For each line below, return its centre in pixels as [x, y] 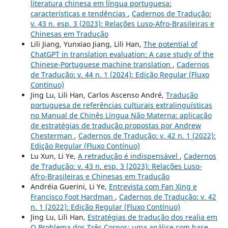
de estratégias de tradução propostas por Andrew [116, 125]
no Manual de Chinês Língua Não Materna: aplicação [121, 115]
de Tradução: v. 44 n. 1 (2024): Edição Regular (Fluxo [120, 74]
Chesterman [52, 135]
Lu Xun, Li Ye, [54, 156]
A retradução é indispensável [129, 156]
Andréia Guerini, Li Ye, [69, 186]
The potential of [170, 44]
